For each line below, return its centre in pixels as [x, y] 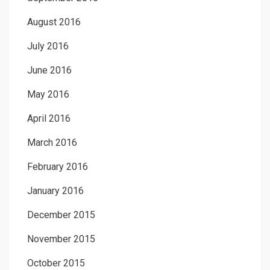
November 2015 [61, 239]
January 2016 [55, 191]
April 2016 [49, 119]
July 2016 [48, 46]
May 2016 [48, 95]
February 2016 [58, 167]
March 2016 [52, 143]
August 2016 [54, 22]
